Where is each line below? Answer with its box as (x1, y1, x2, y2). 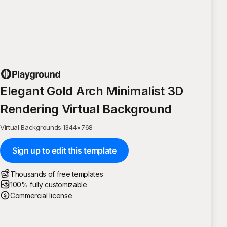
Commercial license (10, 191, 72, 200)
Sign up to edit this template (12, 145, 117, 156)
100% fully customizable (10, 180, 87, 189)
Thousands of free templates (10, 169, 103, 178)
